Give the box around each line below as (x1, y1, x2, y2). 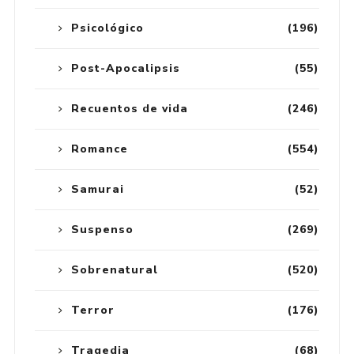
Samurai (70, 181, 124, 197)
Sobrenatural (70, 262, 158, 277)
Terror (70, 302, 115, 318)
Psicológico (70, 20, 144, 36)
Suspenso (70, 221, 134, 237)
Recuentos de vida (70, 100, 188, 116)
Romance (70, 141, 128, 156)
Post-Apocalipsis (70, 60, 180, 76)
